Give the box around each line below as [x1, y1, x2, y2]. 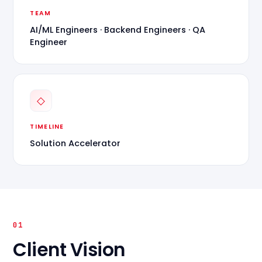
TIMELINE [30, 122, 64, 131]
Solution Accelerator [30, 137, 121, 149]
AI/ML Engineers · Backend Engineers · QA [30, 24, 206, 36]
